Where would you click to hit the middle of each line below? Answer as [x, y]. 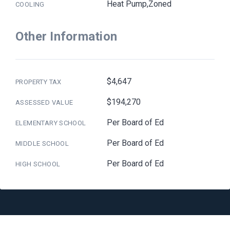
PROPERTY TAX [39, 82]
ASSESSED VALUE [44, 102]
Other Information [66, 36]
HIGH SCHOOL [38, 164]
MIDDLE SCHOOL [42, 143]
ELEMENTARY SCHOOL [51, 123]
